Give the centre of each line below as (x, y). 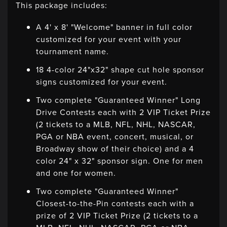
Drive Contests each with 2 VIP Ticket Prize (123, 112)
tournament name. (72, 52)
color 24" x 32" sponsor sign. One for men (120, 161)
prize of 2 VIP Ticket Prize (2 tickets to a (117, 216)
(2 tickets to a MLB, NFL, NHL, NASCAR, (116, 125)
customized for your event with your (109, 40)
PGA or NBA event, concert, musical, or (115, 137)
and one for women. (76, 173)
